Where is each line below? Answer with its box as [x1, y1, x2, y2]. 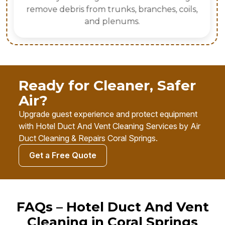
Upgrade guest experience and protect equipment [19, 109, 197, 120]
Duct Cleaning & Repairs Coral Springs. [19, 133, 158, 144]
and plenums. [84, 17, 140, 27]
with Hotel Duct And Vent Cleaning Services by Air [19, 121, 200, 132]
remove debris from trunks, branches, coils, [26, 5, 198, 15]
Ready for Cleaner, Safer [19, 77, 196, 94]
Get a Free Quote [29, 150, 96, 161]
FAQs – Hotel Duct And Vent [16, 199, 209, 215]
